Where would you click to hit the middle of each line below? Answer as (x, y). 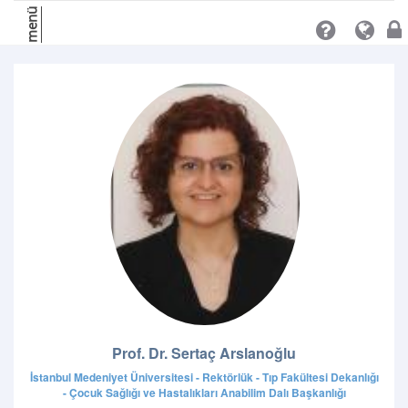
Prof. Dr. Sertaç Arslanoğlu (204, 353)
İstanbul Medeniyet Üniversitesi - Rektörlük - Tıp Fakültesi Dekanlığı (204, 377)
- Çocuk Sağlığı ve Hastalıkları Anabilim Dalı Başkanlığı (204, 393)
